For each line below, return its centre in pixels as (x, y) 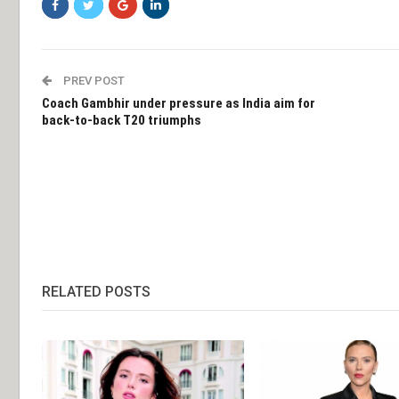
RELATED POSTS (96, 292)
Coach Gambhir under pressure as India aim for (179, 104)
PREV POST (93, 81)
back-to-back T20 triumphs (122, 121)
